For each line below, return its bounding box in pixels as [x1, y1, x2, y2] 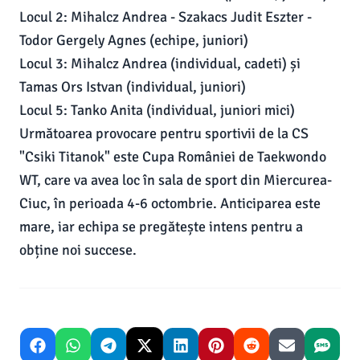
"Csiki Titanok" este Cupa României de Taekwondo [19, 148, 326, 166]
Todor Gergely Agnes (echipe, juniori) [19, 31, 248, 49]
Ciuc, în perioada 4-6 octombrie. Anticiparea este [19, 194, 321, 212]
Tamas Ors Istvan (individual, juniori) [19, 78, 246, 96]
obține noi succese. [19, 241, 137, 259]
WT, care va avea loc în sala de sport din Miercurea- [19, 171, 332, 189]
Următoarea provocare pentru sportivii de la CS [19, 125, 309, 142]
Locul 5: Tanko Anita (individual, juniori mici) [19, 101, 295, 119]
